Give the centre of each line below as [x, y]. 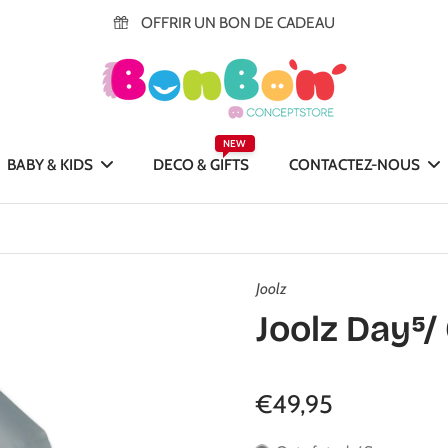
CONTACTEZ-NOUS [355, 164]
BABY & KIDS [50, 164]
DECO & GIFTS [201, 164]
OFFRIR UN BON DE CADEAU [237, 22]
